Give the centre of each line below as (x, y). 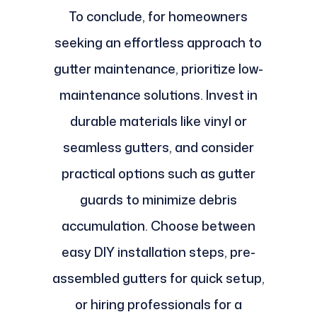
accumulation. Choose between (158, 226)
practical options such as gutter (158, 174)
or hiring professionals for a (158, 305)
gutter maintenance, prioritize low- (158, 69)
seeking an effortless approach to (158, 43)
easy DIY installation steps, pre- (158, 252)
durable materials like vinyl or (158, 121)
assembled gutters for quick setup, (158, 278)
